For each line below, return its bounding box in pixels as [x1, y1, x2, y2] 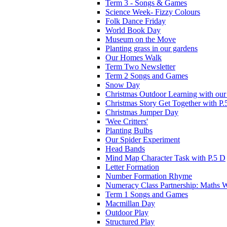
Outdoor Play [105, 208, 148, 217]
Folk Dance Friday [105, 16, 166, 25]
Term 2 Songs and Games [105, 71, 188, 80]
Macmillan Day [105, 199, 155, 208]
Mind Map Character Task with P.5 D [105, 153, 225, 162]
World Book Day [105, 25, 161, 34]
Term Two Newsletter [105, 62, 175, 71]
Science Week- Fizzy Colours [105, 7, 200, 16]
